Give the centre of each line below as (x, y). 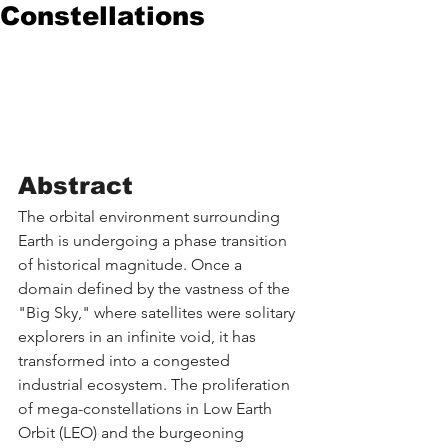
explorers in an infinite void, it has (139, 336)
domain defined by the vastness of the (156, 288)
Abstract (75, 185)
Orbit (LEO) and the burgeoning (133, 432)
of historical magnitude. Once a (132, 264)
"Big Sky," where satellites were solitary (158, 312)
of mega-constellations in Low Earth (147, 408)
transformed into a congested (126, 360)
